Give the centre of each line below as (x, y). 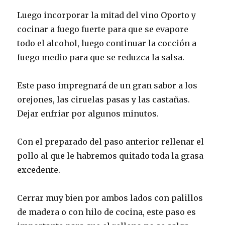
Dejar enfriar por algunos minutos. (88, 114)
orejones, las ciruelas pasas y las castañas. (104, 100)
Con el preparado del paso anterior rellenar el (111, 142)
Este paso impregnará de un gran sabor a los (107, 86)
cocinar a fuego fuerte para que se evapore (103, 29)
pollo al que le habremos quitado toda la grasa (110, 156)
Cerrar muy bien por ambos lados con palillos (110, 198)
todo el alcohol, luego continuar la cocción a (107, 43)
